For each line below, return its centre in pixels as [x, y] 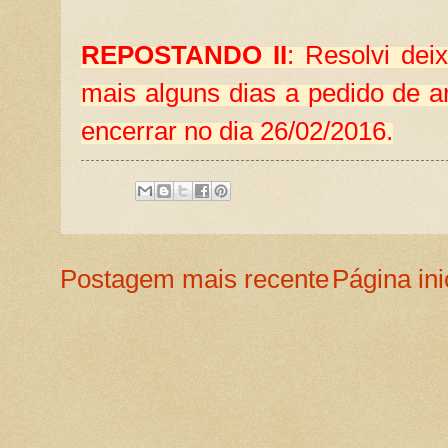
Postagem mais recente [194, 279]
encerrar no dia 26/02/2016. [237, 131]
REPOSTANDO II [184, 55]
